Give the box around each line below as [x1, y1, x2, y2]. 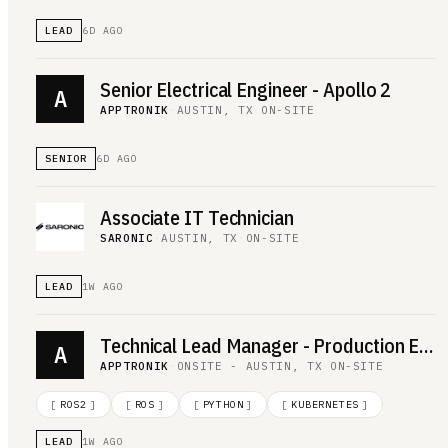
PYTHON [202, 397, 244, 411]
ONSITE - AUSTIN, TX [176, 359, 323, 373]
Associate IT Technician [100, 204, 294, 231]
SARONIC [100, 231, 154, 245]
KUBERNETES [291, 397, 360, 411]
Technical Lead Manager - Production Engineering [419, 332, 434, 359]
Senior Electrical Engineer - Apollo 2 [100, 76, 392, 103]
